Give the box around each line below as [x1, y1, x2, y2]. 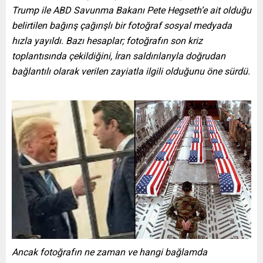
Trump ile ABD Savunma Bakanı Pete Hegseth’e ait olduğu [12, 4, 251, 16]
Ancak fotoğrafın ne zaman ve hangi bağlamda [12, 247, 207, 258]
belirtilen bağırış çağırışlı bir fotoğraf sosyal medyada [12, 19, 232, 31]
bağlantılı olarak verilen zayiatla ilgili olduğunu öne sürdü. [12, 65, 250, 77]
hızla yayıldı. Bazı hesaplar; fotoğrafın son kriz [12, 35, 203, 46]
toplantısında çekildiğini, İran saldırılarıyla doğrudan [12, 50, 225, 62]
